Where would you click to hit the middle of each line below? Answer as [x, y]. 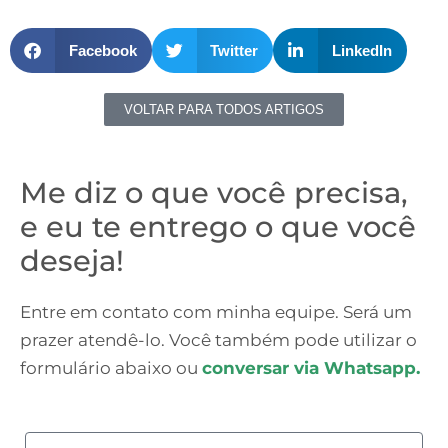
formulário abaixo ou [111, 368]
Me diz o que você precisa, [214, 193]
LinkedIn [361, 50]
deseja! [72, 261]
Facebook [102, 50]
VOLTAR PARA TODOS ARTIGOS [224, 110]
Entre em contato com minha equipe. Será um [216, 312]
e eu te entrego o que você [218, 227]
